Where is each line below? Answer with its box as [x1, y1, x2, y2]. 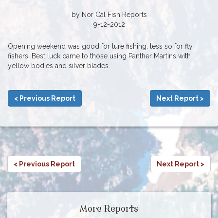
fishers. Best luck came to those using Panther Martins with [8, 52, 191, 60]
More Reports [80, 204, 138, 214]
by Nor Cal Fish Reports [71, 11, 147, 19]
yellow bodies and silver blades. [8, 62, 110, 70]
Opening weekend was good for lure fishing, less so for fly [8, 42, 193, 51]
